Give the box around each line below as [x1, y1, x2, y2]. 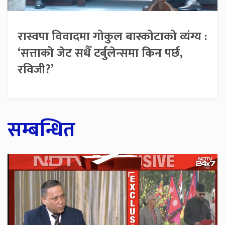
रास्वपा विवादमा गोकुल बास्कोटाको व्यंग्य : [18, 27, 207, 47]
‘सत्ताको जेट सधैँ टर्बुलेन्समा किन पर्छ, [18, 43, 183, 64]
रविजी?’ [18, 60, 54, 80]
